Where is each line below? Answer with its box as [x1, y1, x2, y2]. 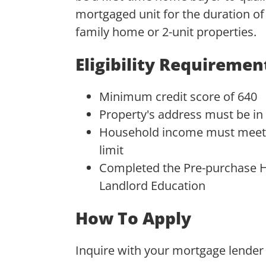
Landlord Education [99, 177, 205, 194]
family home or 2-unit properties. [75, 23, 259, 40]
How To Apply [75, 206, 191, 229]
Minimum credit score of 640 [99, 88, 257, 104]
